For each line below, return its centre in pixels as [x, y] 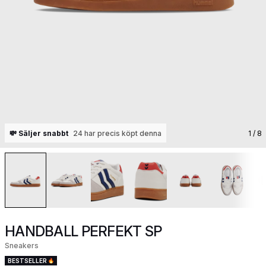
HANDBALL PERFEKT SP [83, 231]
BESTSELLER [27, 261]
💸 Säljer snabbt [39, 133]
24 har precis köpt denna [117, 133]
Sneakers [22, 246]
